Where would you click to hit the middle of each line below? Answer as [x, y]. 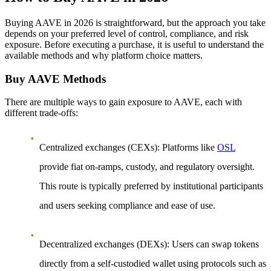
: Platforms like [187, 148]
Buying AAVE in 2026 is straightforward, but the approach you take [135, 22]
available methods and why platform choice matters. [104, 55]
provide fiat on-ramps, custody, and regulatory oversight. [147, 167]
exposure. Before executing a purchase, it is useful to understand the [134, 44]
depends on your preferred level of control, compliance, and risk [127, 33]
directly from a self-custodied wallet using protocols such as [153, 264]
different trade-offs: [41, 113]
